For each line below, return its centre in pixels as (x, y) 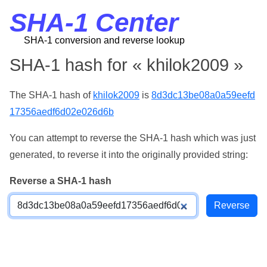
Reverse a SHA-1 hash (60, 181)
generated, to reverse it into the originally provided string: (129, 155)
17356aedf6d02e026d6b (62, 112)
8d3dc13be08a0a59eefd (203, 95)
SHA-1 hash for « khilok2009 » (126, 65)
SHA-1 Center (94, 22)
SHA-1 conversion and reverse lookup (104, 40)
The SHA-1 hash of (51, 95)
